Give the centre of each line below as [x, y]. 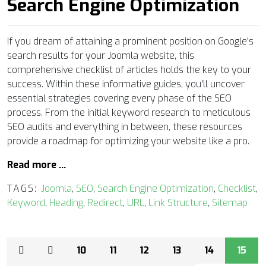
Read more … [37, 164]
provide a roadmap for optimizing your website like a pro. [128, 141]
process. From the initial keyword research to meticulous [129, 112]
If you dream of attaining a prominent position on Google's [130, 41]
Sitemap [230, 202]
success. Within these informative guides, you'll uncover [126, 84]
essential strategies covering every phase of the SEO [119, 98]
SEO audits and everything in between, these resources [125, 126]
